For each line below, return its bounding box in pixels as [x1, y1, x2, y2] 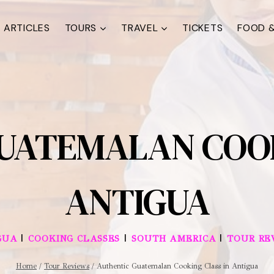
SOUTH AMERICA [131, 232, 216, 244]
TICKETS [182, 21, 223, 34]
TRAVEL [121, 21, 158, 34]
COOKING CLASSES [28, 232, 120, 244]
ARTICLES [4, 21, 50, 34]
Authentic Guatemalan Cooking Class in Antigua [97, 261, 258, 270]
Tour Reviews [44, 261, 89, 270]
